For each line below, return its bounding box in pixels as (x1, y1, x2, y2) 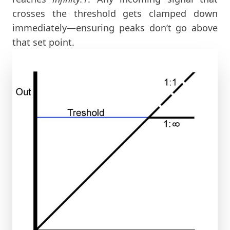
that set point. (12, 35, 74, 48)
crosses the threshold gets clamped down (12, 7, 218, 20)
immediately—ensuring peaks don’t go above (12, 21, 218, 34)
